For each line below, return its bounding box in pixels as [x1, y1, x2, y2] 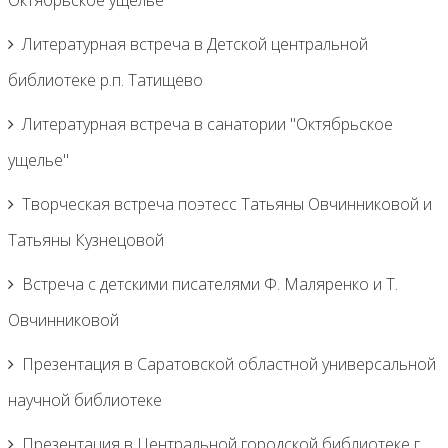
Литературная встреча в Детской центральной [22, 33, 368, 55]
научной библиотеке [8, 389, 162, 411]
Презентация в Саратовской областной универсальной [22, 353, 436, 375]
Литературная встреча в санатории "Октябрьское [22, 113, 393, 135]
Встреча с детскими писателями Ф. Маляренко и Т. [22, 273, 398, 295]
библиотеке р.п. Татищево [8, 69, 203, 91]
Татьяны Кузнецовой [8, 229, 164, 251]
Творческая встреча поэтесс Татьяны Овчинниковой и [22, 193, 432, 215]
